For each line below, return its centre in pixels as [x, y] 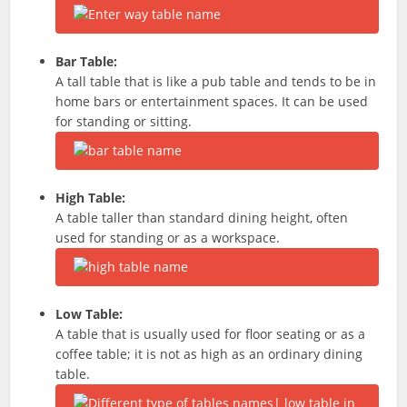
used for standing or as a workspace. [168, 238]
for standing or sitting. [124, 121]
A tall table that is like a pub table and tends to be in [216, 81]
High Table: [91, 198]
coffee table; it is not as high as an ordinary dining [209, 354]
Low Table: [89, 314]
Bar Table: [87, 61]
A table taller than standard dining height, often [202, 218]
